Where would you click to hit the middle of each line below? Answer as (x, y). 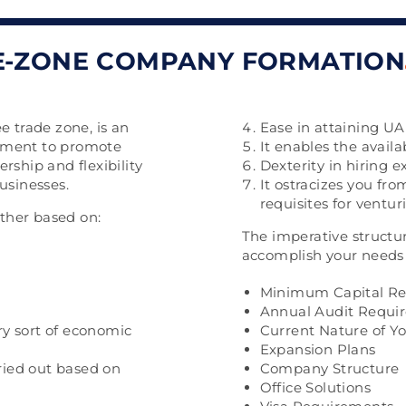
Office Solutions (315, 387)
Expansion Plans (318, 349)
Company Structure (329, 368)
